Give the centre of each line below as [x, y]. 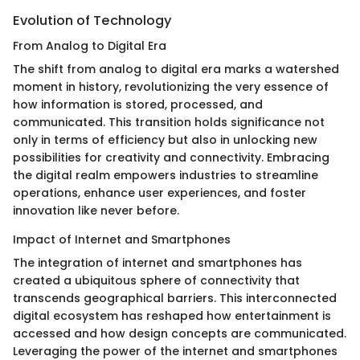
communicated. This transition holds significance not [169, 123]
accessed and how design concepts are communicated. [180, 334]
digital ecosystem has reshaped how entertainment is [172, 316]
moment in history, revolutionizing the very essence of [171, 87]
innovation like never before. [96, 211]
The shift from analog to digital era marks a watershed [176, 70]
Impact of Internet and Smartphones [122, 240]
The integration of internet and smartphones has [157, 263]
